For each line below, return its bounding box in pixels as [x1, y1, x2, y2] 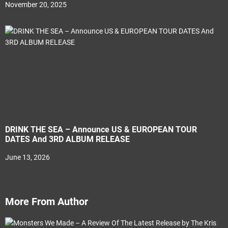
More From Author [5, 195, 88, 208]
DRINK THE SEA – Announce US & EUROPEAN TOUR [5, 125, 197, 134]
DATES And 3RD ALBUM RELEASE [5, 134, 130, 144]
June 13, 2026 [5, 153, 50, 161]
